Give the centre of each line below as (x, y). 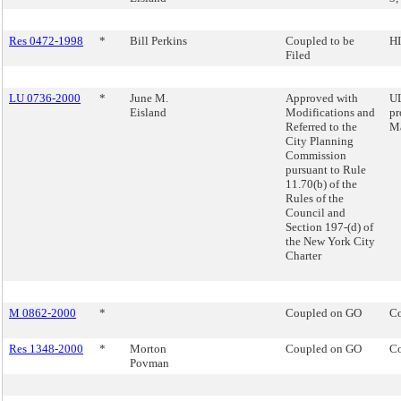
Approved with (322, 98)
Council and (316, 213)
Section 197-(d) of (329, 227)
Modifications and (330, 112)
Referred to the (321, 127)
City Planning (320, 141)
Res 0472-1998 (46, 41)
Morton (148, 349)
